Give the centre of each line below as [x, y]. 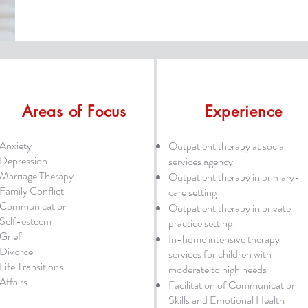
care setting [192, 192]
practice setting [200, 223]
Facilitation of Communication [232, 285]
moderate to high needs [217, 269]
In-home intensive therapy [224, 239]
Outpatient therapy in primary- [234, 177]
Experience [243, 111]
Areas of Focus [74, 111]
